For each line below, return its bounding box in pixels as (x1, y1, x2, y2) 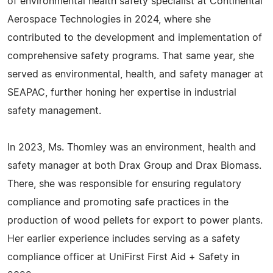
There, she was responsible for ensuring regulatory (7, 179, 241, 189)
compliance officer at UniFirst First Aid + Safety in (7, 252, 239, 262)
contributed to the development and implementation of (7, 33, 262, 43)
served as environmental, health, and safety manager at (7, 69, 263, 79)
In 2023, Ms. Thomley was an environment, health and (7, 143, 256, 152)
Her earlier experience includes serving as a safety (7, 234, 240, 244)
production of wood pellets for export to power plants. (7, 216, 263, 225)
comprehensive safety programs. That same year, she (7, 51, 254, 61)
